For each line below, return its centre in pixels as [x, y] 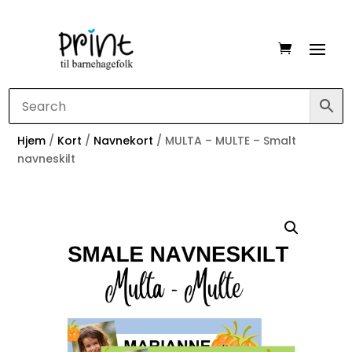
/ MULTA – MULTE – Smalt [225, 141]
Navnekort [124, 141]
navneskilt [47, 159]
